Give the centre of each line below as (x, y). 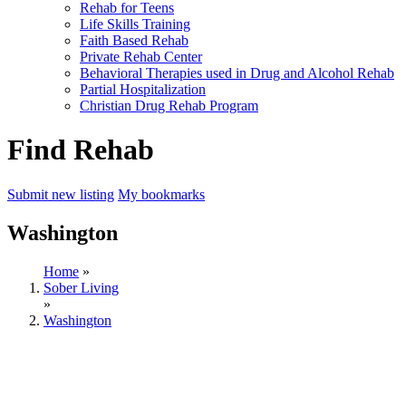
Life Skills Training (135, 24)
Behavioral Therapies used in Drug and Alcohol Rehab (237, 73)
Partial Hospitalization (143, 89)
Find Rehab (81, 150)
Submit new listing (61, 194)
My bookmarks (161, 194)
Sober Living (81, 287)
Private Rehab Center (141, 57)
